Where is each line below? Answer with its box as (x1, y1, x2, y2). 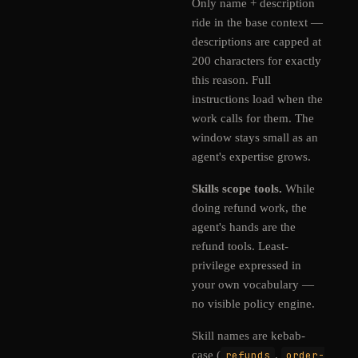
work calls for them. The (192, 112, 314, 125)
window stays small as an (192, 131, 318, 144)
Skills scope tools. (192, 182, 282, 195)
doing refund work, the (192, 201, 307, 214)
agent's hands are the (192, 221, 296, 233)
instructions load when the (192, 93, 323, 105)
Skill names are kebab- (192, 329, 305, 342)
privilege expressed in (192, 259, 301, 272)
